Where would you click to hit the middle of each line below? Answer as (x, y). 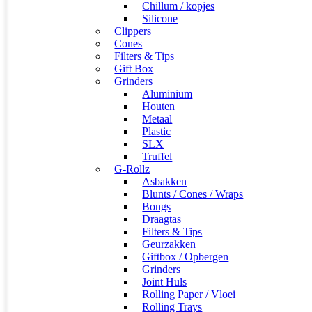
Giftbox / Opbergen (186, 257)
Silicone (160, 18)
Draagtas (162, 219)
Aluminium (167, 94)
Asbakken (165, 181)
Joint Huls (165, 282)
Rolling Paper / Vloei (189, 294)
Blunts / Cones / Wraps (193, 194)
